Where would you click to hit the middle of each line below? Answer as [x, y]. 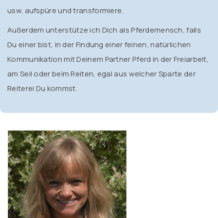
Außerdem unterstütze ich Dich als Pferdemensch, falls [104, 30]
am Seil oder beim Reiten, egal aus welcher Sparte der [101, 74]
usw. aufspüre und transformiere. [65, 10]
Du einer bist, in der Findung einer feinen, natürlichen [99, 45]
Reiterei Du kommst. [42, 88]
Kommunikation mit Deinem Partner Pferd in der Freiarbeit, [108, 59]
